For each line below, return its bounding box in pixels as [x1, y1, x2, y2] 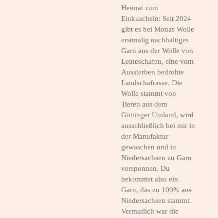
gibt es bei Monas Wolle [121, 25, 194, 34]
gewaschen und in [121, 143, 176, 151]
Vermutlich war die [121, 207, 179, 216]
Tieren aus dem [121, 100, 167, 109]
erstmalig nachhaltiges [121, 36, 189, 44]
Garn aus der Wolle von [121, 47, 193, 55]
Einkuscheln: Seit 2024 [121, 15, 191, 23]
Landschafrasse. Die [121, 79, 182, 87]
